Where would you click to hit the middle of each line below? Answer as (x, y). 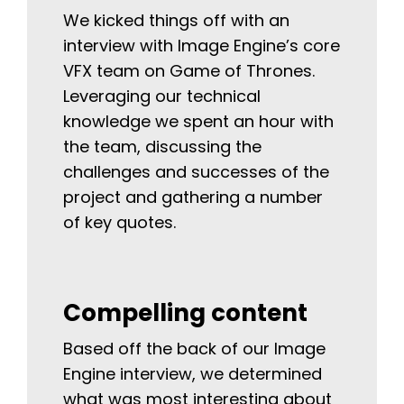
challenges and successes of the (196, 172)
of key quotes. (119, 223)
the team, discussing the (162, 147)
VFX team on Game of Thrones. (189, 71)
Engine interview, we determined (193, 374)
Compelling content (185, 313)
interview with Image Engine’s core (202, 46)
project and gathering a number (193, 197)
